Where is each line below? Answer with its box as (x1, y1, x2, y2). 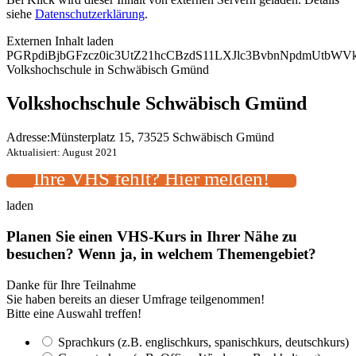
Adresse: (6, 130, 50, 145)
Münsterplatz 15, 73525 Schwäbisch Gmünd (50, 130, 274, 145)
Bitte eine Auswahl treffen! (6, 306, 141, 320)
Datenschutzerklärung (35, 7, 145, 21)
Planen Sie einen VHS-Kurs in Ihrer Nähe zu (6, 227, 297, 245)
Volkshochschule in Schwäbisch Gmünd (6, 63, 209, 77)
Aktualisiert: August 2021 (6, 146, 118, 159)
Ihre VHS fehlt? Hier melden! (33, 168, 269, 190)
